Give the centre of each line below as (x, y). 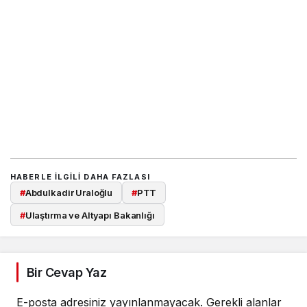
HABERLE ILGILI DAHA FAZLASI (80, 177)
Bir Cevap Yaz (66, 272)
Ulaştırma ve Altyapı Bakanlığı (90, 215)
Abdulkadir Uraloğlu (69, 193)
